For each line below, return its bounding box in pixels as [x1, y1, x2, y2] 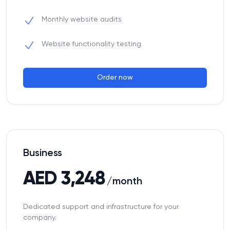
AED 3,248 [23, 170, 105, 188]
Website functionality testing [42, 41, 141, 48]
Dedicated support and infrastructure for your [23, 203, 179, 210]
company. [23, 214, 56, 221]
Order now [97, 74, 133, 81]
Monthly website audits [42, 16, 122, 23]
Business [23, 148, 62, 159]
